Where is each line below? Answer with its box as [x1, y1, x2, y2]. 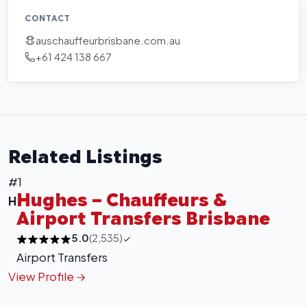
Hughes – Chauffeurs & [16, 188, 227, 211]
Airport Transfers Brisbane [16, 207, 270, 230]
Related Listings [8, 145, 162, 168]
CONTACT [25, 12, 71, 23]
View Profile [8, 268, 76, 284]
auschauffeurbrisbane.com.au [36, 34, 180, 47]
